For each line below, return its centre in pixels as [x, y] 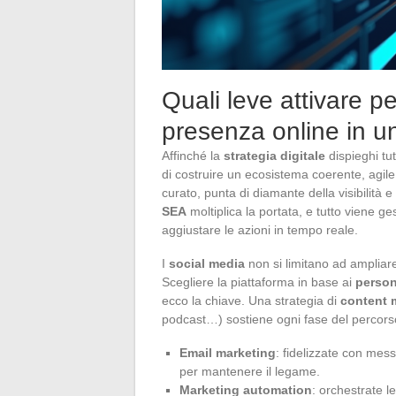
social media [207, 263]
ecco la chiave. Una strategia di [251, 300]
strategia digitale [274, 155]
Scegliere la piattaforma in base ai [259, 282]
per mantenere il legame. [250, 371]
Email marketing [228, 352]
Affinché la [193, 155]
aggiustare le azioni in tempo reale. [260, 229]
